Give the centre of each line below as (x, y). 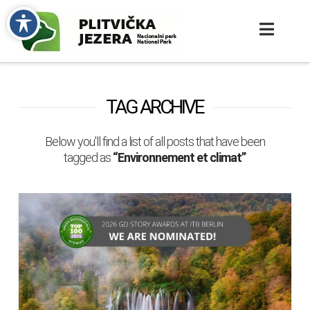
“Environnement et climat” (180, 157)
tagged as (89, 157)
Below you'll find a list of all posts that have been (155, 142)
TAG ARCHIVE (155, 107)
